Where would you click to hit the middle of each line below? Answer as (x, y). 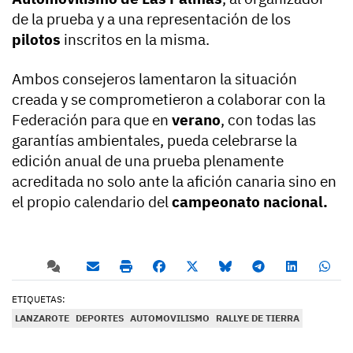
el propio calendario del (92, 201)
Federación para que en (90, 119)
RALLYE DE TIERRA (258, 318)
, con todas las (268, 119)
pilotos (38, 39)
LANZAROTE (42, 318)
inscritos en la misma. (137, 39)
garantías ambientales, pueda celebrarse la (154, 140)
